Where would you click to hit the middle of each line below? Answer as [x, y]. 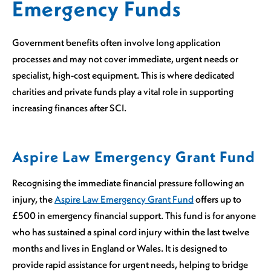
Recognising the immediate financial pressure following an [128, 182]
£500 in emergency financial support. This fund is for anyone [134, 215]
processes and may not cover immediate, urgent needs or [125, 59]
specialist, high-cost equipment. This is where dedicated [123, 75]
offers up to [217, 199]
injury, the [33, 199]
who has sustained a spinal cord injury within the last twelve [131, 231]
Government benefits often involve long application [116, 43]
